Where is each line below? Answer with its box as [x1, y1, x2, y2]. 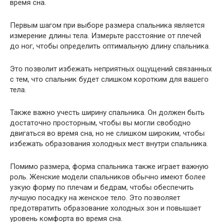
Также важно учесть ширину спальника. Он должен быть [10, 108, 205, 117]
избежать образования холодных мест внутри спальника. [10, 139, 208, 148]
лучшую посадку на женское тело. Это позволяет [10, 193, 180, 202]
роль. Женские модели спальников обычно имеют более [10, 172, 206, 181]
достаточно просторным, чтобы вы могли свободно [10, 118, 191, 127]
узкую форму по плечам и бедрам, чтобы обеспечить [10, 182, 194, 192]
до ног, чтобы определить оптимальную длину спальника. [10, 41, 210, 51]
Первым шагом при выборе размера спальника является [10, 20, 205, 30]
